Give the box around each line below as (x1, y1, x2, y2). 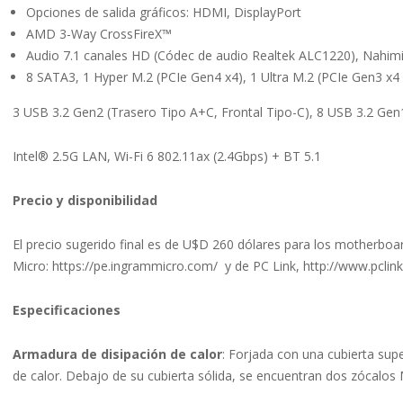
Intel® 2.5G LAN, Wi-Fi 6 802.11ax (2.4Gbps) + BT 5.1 (13, 148, 321, 166)
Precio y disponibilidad (13, 192, 157, 210)
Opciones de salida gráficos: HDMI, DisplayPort (26, 4, 301, 22)
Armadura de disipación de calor (13, 345, 222, 363)
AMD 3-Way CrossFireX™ (26, 25, 172, 43)
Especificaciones (13, 301, 121, 319)
